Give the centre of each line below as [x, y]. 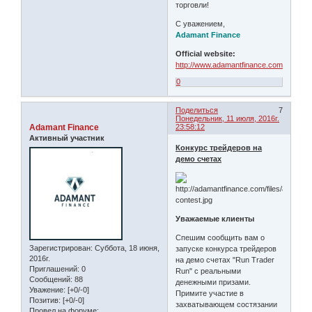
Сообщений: [51, 279]
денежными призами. [213, 282]
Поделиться [197, 110]
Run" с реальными [209, 271]
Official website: [206, 54]
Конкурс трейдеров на [219, 147]
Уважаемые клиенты [215, 218]
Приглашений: [54, 268]
